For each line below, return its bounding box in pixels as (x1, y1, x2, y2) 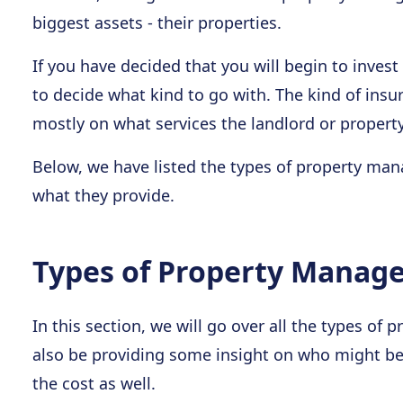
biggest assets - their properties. (32, 12, 282, 33)
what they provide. (32, 184, 175, 206)
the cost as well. (32, 372, 156, 394)
